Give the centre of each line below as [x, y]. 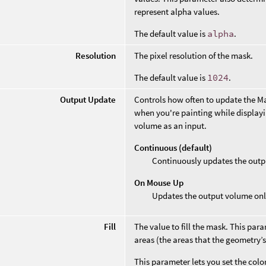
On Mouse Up [159, 183]
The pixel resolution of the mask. [194, 56]
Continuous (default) [173, 148]
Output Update [88, 100]
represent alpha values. [177, 12]
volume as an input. [171, 126]
